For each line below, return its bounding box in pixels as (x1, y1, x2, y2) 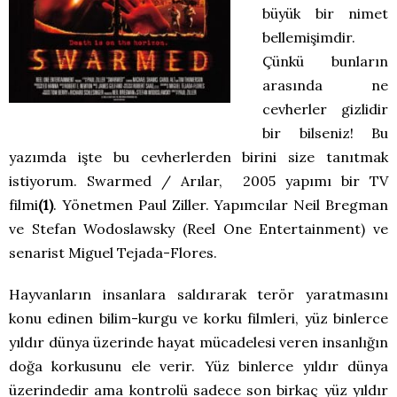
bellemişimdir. (262, 28, 355, 47)
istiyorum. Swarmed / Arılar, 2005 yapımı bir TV (9, 172, 388, 191)
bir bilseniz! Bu (262, 124, 388, 143)
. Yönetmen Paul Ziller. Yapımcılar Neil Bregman (53, 196, 388, 214)
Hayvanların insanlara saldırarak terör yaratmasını (9, 285, 388, 304)
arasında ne (262, 76, 388, 95)
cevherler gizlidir (262, 100, 388, 119)
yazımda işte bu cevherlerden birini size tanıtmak (9, 148, 388, 167)
